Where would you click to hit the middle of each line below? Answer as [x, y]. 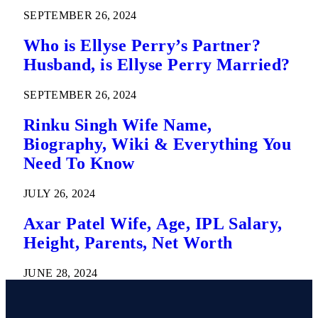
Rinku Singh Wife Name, [118, 125]
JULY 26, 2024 [60, 193]
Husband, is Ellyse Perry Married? [157, 65]
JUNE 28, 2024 [61, 273]
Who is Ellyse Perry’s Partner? [144, 46]
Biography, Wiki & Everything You [158, 144]
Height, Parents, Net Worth [128, 242]
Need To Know [79, 164]
